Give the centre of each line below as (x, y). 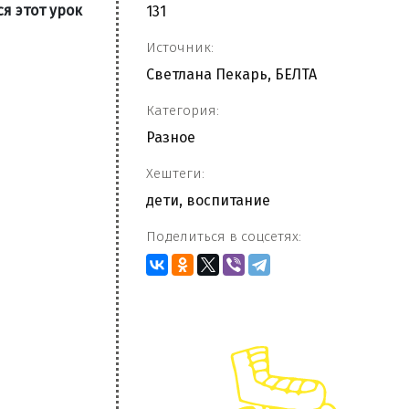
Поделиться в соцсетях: (224, 236)
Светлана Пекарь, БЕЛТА (231, 74)
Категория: (183, 110)
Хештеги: (175, 173)
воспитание (228, 200)
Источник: (180, 47)
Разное (171, 137)
